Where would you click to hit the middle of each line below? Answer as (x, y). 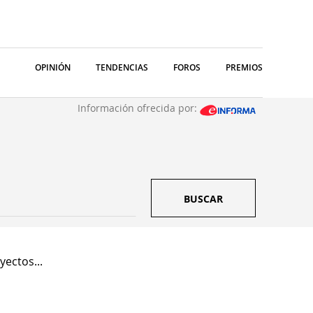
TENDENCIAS (122, 67)
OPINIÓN (53, 67)
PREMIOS (244, 67)
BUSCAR (203, 199)
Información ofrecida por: (139, 108)
